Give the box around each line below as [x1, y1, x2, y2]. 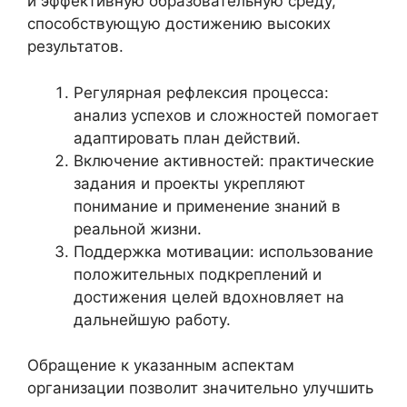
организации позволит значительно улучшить [27, 379, 373, 398]
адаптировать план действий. [74, 128, 301, 147]
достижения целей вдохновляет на [74, 287, 344, 306]
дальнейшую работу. [74, 310, 231, 329]
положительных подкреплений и [74, 264, 322, 283]
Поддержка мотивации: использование [74, 242, 373, 261]
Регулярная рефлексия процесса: [74, 83, 329, 102]
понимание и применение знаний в [74, 196, 341, 215]
